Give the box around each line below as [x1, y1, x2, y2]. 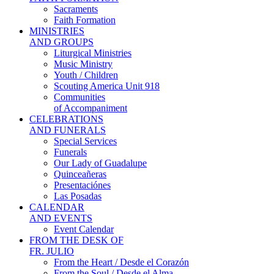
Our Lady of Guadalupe [54, 157, 147, 168]
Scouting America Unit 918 [54, 80, 160, 91]
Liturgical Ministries [54, 47, 131, 58]
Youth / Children [54, 69, 118, 80]
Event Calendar [54, 223, 114, 234]
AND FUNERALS [29, 124, 106, 135]
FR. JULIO [29, 245, 74, 256]
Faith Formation [54, 14, 116, 25]
